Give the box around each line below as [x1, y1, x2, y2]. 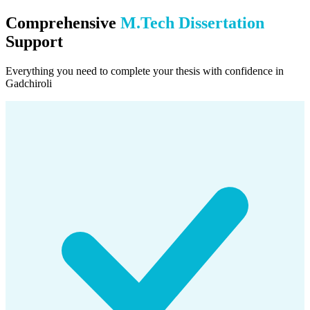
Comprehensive [6, 13, 120, 32]
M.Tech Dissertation [120, 13, 264, 32]
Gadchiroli [6, 77, 52, 89]
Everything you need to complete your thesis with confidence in [6, 64, 284, 77]
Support [6, 32, 63, 51]
